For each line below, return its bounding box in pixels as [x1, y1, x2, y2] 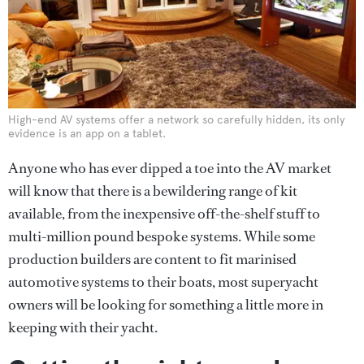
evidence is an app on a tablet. [8, 126, 166, 141]
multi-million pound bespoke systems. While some [8, 226, 315, 246]
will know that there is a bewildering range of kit [8, 180, 297, 201]
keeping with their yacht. [8, 317, 158, 337]
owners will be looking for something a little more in [8, 294, 323, 314]
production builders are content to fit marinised [8, 249, 297, 269]
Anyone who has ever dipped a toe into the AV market [8, 158, 331, 178]
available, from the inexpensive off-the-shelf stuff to [8, 203, 320, 223]
